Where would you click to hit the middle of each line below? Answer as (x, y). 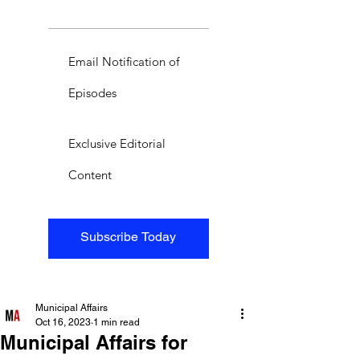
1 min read (117, 322)
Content (90, 174)
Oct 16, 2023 (63, 322)
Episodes (92, 92)
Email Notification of (124, 61)
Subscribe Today (129, 236)
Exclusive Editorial (117, 143)
